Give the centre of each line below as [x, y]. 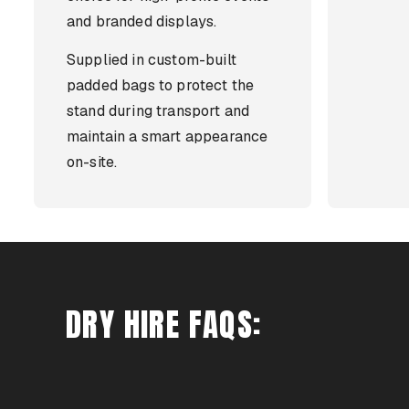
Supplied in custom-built [152, 60]
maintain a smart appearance [168, 136]
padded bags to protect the [161, 85]
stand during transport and [158, 111]
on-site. [92, 162]
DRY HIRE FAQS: [164, 324]
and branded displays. [142, 21]
